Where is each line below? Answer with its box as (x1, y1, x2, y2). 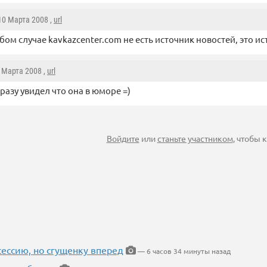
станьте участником (157, 133, 233, 144)
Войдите (106, 133, 139, 144)
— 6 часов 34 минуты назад (136, 246, 231, 256)
